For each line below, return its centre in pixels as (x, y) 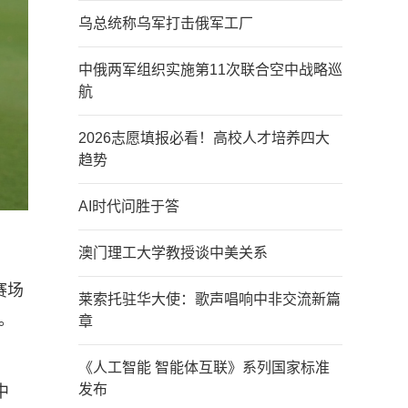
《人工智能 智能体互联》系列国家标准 (204, 367)
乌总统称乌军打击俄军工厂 (166, 23)
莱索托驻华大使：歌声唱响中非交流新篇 (209, 299)
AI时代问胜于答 (129, 206)
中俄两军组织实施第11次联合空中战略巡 (210, 70)
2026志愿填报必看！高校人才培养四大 (204, 138)
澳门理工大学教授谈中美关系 (173, 253)
